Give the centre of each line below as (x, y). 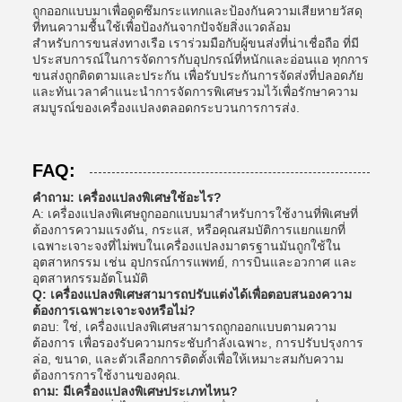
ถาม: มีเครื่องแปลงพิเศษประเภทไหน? (135, 391)
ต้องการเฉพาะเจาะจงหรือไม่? (114, 310)
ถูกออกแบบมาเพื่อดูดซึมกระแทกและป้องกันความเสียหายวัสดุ (197, 11)
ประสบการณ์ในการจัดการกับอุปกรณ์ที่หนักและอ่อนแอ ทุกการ (201, 59)
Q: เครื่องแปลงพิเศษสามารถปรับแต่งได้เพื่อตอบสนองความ (192, 294)
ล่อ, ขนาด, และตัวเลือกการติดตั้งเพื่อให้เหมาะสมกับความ (188, 359)
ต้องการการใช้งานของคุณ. (106, 375)
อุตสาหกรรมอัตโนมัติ (90, 278)
